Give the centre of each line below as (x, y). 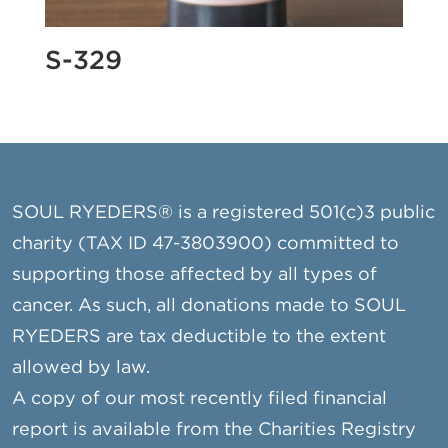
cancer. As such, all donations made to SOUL (209, 305)
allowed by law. (81, 367)
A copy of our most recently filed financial (200, 398)
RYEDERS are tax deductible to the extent (199, 336)
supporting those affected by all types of (195, 274)
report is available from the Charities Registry (214, 429)
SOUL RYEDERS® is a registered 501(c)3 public (224, 212)
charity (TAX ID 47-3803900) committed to (206, 243)
